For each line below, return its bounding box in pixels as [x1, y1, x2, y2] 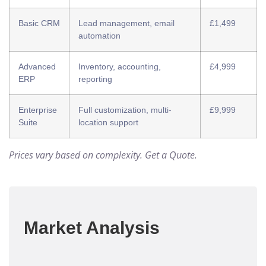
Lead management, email [78, 18, 175, 28]
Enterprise [18, 105, 57, 115]
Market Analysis [24, 218, 160, 238]
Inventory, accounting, [78, 62, 161, 72]
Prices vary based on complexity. [9, 148, 145, 162]
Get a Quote [145, 148, 195, 162]
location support [78, 118, 138, 128]
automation [78, 31, 121, 41]
